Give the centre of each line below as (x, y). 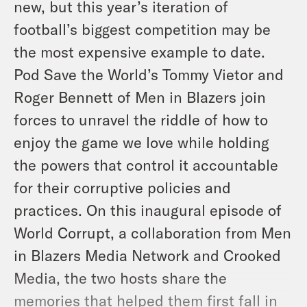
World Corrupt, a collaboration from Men (152, 233)
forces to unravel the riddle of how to (141, 120)
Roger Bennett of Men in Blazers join (140, 97)
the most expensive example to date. (139, 52)
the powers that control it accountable (146, 165)
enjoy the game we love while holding (142, 142)
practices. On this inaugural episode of (148, 210)
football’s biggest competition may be (142, 29)
